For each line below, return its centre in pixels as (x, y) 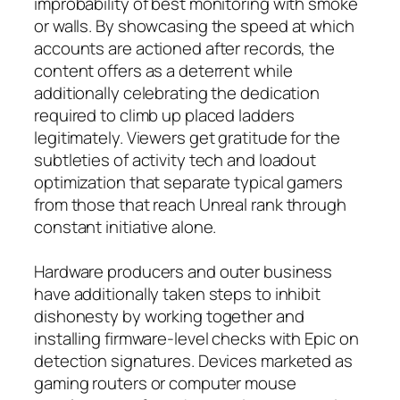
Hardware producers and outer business (183, 271)
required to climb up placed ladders (164, 115)
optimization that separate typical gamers (188, 182)
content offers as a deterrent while (163, 70)
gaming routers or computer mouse (165, 383)
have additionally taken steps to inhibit (177, 293)
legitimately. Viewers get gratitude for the (187, 137)
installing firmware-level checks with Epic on (196, 338)
